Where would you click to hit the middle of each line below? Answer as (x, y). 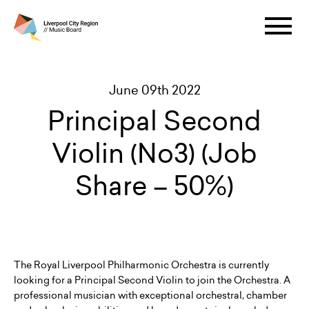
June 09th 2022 (154, 90)
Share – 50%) (154, 186)
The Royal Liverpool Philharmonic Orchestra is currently (141, 265)
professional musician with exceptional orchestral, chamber (150, 295)
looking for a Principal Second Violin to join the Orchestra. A (152, 280)
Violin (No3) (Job (154, 153)
